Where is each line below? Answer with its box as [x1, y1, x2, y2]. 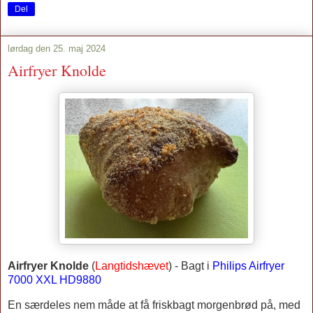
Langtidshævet [95, 259, 168, 272]
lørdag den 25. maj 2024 [8, 43, 105, 54]
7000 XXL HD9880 [8, 273, 101, 286]
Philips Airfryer [212, 259, 284, 272]
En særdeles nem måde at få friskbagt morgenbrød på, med [8, 298, 300, 311]
